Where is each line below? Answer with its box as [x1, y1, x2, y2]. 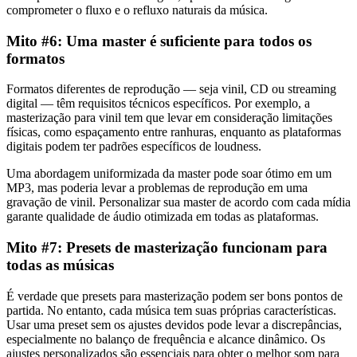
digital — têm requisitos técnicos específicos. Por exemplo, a [6, 96, 310, 111]
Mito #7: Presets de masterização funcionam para [6, 238, 328, 256]
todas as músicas [6, 256, 114, 273]
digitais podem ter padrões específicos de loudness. [6, 139, 261, 154]
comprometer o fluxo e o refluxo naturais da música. [6, 2, 268, 17]
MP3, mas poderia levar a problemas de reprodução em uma [6, 181, 308, 195]
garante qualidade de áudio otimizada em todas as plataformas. [6, 210, 319, 224]
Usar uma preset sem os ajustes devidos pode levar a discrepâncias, [6, 317, 342, 331]
